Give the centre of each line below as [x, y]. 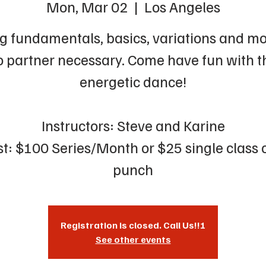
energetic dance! [133, 81]
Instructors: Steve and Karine [133, 125]
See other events [133, 239]
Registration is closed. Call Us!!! [133, 225]
